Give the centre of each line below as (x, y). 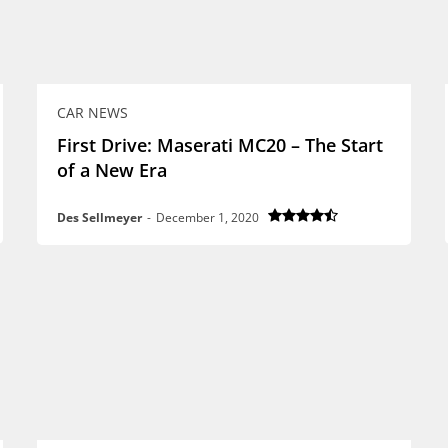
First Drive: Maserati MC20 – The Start (219, 144)
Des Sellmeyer (99, 217)
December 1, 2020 (207, 217)
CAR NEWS (92, 112)
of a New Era (111, 169)
